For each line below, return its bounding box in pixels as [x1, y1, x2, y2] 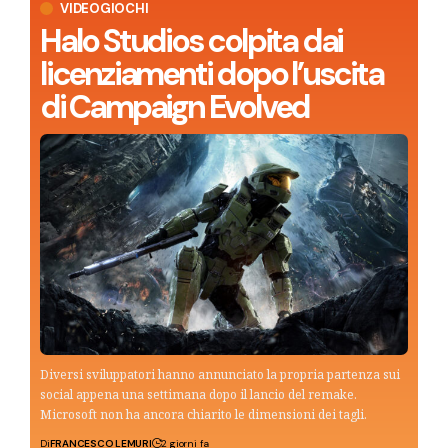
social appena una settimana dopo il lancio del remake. [40, 385, 357, 403]
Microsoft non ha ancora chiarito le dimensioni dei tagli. [40, 405, 367, 423]
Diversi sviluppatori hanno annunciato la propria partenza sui [40, 365, 400, 383]
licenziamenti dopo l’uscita [40, 52, 383, 95]
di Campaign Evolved [40, 85, 310, 128]
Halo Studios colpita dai [40, 19, 343, 62]
